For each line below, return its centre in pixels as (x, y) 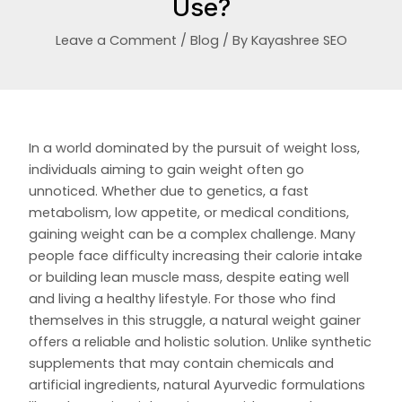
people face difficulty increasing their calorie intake (196, 256)
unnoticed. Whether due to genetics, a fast (169, 192)
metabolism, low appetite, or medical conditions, (189, 213)
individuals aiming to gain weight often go (167, 170)
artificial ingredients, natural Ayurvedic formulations (197, 385)
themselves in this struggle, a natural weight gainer (195, 321)
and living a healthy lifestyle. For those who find (183, 299)
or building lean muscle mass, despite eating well (189, 278)
